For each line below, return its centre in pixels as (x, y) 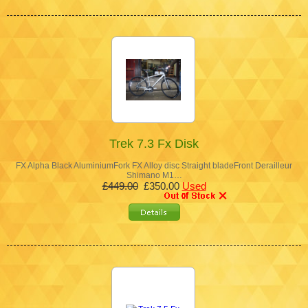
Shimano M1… (154, 175)
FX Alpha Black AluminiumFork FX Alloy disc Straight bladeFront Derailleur (154, 165)
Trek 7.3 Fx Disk (154, 143)
